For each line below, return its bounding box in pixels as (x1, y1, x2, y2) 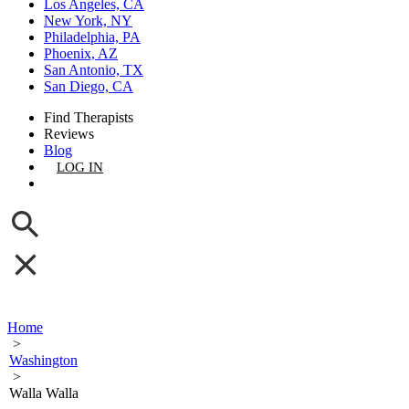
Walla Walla (9, 385, 79, 401)
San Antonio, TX (44, 62, 143, 78)
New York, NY (44, 13, 132, 28)
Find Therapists (44, 110, 133, 125)
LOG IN (57, 160, 103, 174)
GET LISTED (57, 176, 133, 191)
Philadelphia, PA (44, 29, 141, 45)
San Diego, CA (44, 79, 133, 94)
